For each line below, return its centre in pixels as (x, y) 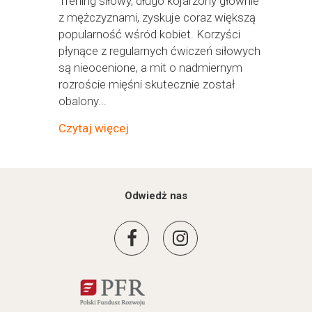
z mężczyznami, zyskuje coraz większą (157, 17)
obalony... (83, 101)
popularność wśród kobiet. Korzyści (149, 34)
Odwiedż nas (156, 196)
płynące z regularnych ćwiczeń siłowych (159, 51)
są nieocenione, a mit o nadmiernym (150, 68)
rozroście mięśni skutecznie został (147, 84)
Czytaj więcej (94, 128)
